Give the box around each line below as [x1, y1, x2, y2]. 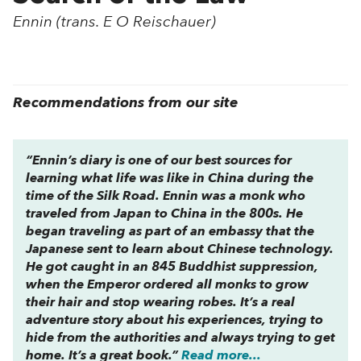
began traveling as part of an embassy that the [26, 225, 314, 239]
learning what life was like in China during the [26, 172, 313, 185]
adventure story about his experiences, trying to [26, 313, 323, 327]
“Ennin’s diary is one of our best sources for [26, 154, 292, 168]
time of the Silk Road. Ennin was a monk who [26, 189, 305, 203]
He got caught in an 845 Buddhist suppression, [26, 260, 318, 274]
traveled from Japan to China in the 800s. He [26, 207, 303, 221]
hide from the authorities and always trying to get [26, 331, 335, 345]
